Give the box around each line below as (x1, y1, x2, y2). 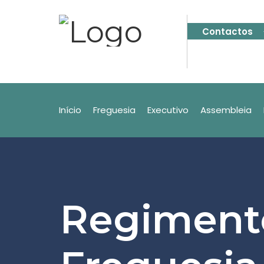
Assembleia (200, 104, 252, 116)
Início (59, 104, 81, 116)
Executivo (147, 104, 189, 116)
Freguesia (93, 104, 136, 116)
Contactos (202, 25, 253, 38)
